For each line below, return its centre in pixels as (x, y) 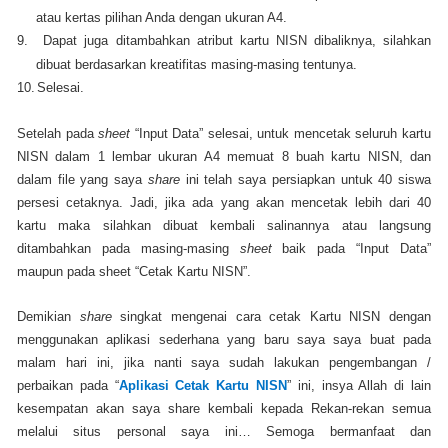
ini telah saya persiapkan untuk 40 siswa (305, 179)
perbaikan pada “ (68, 385)
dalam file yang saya (82, 179)
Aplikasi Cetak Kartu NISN (203, 385)
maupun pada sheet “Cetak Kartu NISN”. (134, 271)
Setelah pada (58, 133)
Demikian (48, 316)
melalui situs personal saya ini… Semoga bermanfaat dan (224, 431)
